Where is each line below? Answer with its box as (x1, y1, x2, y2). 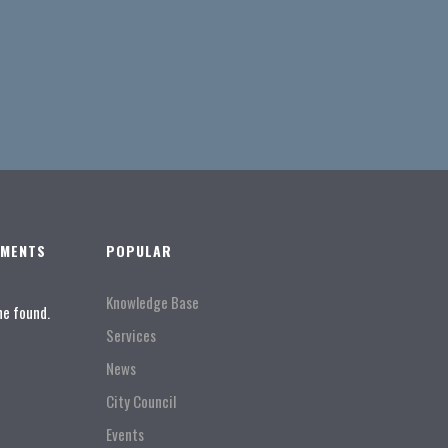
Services (105, 324, 156, 346)
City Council (105, 390, 176, 412)
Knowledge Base (105, 291, 199, 313)
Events (105, 423, 144, 445)
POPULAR (105, 240, 172, 261)
